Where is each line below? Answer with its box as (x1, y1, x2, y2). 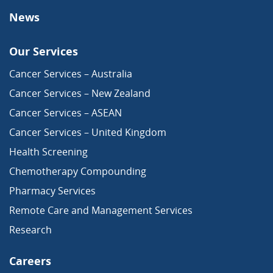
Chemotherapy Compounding (9, 164, 146, 178)
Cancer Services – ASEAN (9, 105, 122, 119)
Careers (9, 253, 51, 268)
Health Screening (9, 144, 88, 158)
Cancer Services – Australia (9, 66, 132, 80)
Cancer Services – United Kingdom (9, 125, 166, 139)
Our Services (9, 43, 78, 58)
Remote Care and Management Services (9, 203, 193, 217)
